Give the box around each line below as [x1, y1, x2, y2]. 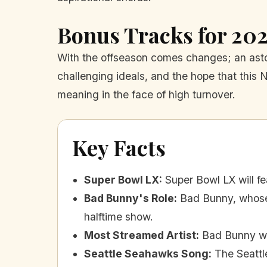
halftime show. [84, 210, 153, 223]
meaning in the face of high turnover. [57, 88, 235, 101]
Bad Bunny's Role [84, 192, 174, 205]
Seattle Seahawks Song [84, 247, 209, 260]
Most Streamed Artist [84, 229, 196, 242]
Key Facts [72, 133, 166, 162]
